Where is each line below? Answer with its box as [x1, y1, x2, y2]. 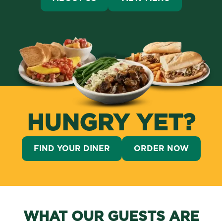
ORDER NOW [133, 144, 189, 153]
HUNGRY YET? [27, 111, 195, 135]
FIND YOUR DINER [33, 144, 110, 153]
